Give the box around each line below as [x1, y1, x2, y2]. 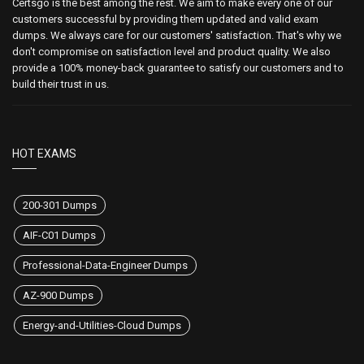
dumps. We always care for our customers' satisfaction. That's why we [12, 28, 341, 41]
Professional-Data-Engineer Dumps [23, 258, 188, 271]
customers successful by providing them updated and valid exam [12, 12, 318, 25]
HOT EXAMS [12, 146, 76, 160]
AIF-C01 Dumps [23, 228, 96, 241]
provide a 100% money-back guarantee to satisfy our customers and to [12, 61, 344, 74]
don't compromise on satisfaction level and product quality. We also [12, 45, 331, 58]
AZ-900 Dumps [23, 288, 93, 301]
